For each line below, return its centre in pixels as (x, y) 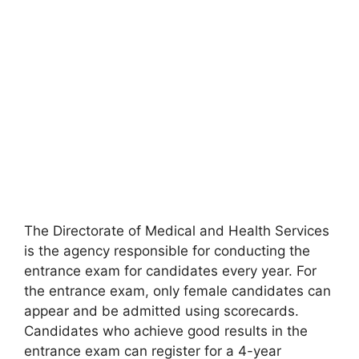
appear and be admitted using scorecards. (161, 311)
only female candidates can (240, 291)
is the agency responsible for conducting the (167, 251)
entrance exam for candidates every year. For (170, 271)
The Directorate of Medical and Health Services (177, 231)
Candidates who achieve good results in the (166, 331)
